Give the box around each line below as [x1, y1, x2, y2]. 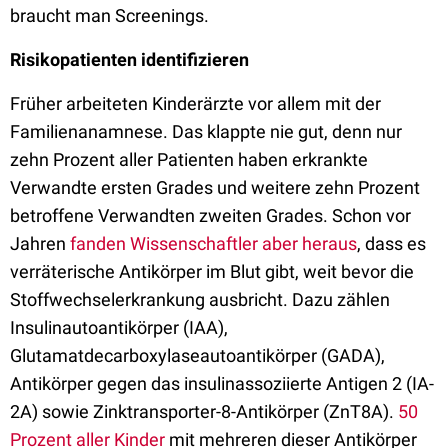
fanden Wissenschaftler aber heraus [70, 233, 357, 254]
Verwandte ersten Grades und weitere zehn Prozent [10, 177, 420, 198]
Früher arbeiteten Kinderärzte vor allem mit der [10, 93, 381, 114]
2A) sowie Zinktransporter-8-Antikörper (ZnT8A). [10, 401, 398, 422]
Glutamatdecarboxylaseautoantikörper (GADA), [10, 345, 385, 366]
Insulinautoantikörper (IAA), [10, 317, 228, 338]
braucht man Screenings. [10, 5, 221, 26]
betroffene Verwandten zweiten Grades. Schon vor [10, 205, 411, 226]
